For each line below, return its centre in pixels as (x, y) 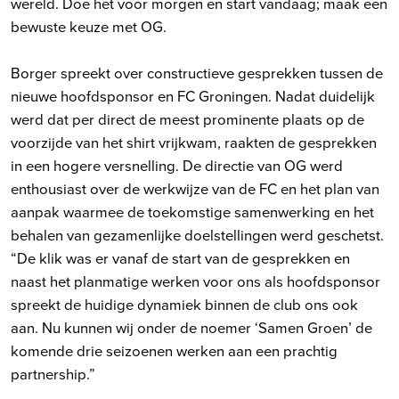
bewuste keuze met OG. (89, 27)
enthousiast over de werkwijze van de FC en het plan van (195, 189)
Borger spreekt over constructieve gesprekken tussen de (197, 73)
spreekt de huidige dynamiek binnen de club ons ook (184, 305)
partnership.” (53, 374)
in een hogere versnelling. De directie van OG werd (177, 166)
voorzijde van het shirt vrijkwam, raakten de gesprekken (194, 142)
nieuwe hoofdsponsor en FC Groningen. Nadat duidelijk (193, 96)
